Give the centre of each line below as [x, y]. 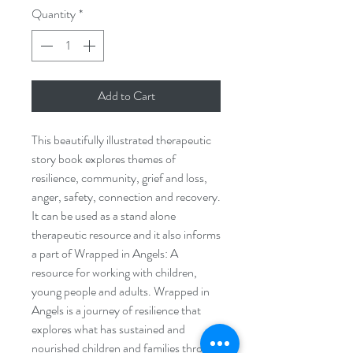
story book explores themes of [104, 159]
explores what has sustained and [108, 329]
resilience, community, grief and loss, [119, 178]
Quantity [54, 14]
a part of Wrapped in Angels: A [105, 253]
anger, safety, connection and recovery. [126, 197]
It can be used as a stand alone [104, 216]
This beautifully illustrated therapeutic [121, 140]
